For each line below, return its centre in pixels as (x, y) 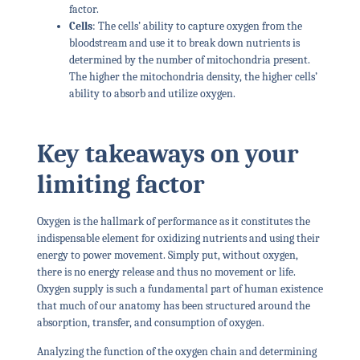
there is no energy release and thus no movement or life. (166, 272)
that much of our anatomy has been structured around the (173, 306)
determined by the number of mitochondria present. (189, 60)
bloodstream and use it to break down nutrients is (184, 43)
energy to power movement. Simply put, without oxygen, (167, 256)
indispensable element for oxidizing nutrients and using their (178, 239)
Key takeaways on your (168, 154)
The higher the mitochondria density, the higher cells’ (193, 77)
